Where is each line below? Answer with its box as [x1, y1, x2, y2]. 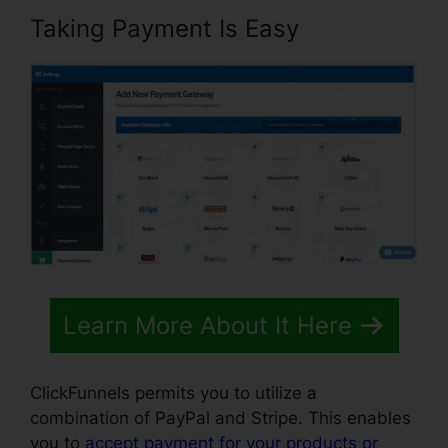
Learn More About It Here [62, 310, 352, 340]
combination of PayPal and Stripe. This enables [30, 408, 411, 429]
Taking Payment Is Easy [30, 14, 299, 44]
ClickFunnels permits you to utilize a [30, 383, 317, 404]
